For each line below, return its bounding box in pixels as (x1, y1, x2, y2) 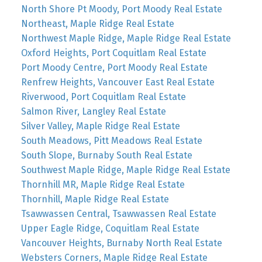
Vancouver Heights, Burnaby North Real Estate (20, 237, 222, 249)
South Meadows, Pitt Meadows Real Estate (20, 135, 202, 146)
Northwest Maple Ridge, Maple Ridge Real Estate (20, 32, 231, 44)
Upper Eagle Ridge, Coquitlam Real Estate (20, 222, 199, 234)
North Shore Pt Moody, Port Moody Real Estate (20, 3, 222, 15)
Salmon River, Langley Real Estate (20, 105, 166, 117)
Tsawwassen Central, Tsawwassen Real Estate (20, 208, 216, 219)
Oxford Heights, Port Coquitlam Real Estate (20, 47, 206, 58)
